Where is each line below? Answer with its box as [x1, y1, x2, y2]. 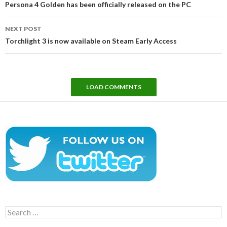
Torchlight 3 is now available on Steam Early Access [5, 36, 177, 45]
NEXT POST [5, 24, 42, 32]
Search [5, 205, 26, 214]
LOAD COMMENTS [86, 83, 141, 91]
